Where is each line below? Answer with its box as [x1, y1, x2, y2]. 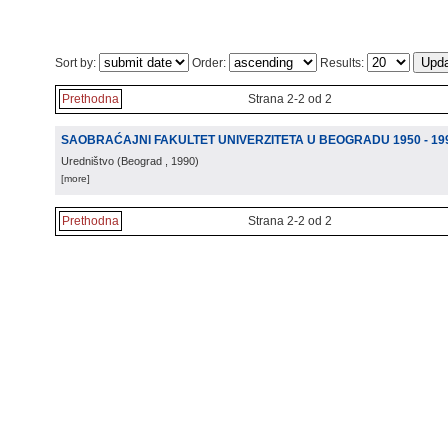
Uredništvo [61, 155, 114, 167]
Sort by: [55, 56, 99, 70]
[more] [61, 173, 90, 184]
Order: [189, 56, 229, 70]
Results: [317, 56, 367, 70]
